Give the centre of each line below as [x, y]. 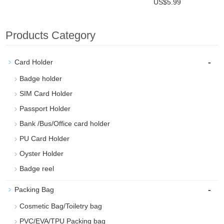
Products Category [51, 35]
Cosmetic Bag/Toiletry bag [61, 206]
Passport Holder [45, 108]
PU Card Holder [45, 138]
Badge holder [41, 78]
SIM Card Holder [46, 93]
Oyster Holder [42, 153]
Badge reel [37, 168]
